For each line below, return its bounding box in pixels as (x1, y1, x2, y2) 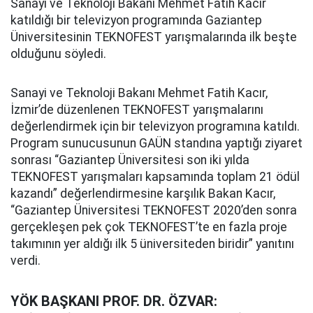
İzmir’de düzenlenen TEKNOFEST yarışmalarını (10, 103, 263, 117)
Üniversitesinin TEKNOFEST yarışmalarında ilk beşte (10, 30, 297, 44)
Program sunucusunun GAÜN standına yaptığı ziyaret (10, 136, 303, 150)
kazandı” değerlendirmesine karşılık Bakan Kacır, (10, 187, 275, 201)
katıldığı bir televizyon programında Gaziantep (10, 13, 262, 27)
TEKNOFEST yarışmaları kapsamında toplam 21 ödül (10, 170, 300, 184)
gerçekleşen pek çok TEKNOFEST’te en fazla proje (10, 220, 287, 234)
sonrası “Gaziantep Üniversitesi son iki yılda (10, 153, 249, 167)
